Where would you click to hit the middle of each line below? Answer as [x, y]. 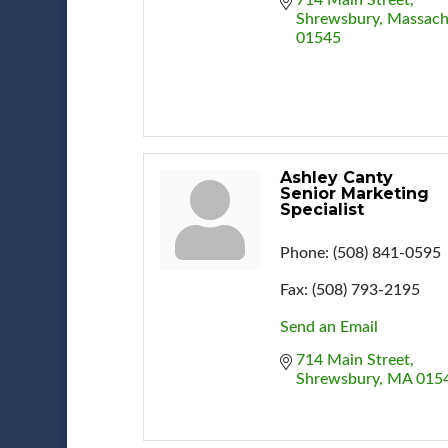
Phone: [304, 252]
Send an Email [328, 326]
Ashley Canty [336, 177]
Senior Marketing [354, 193]
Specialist [321, 209]
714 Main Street [352, 359]
